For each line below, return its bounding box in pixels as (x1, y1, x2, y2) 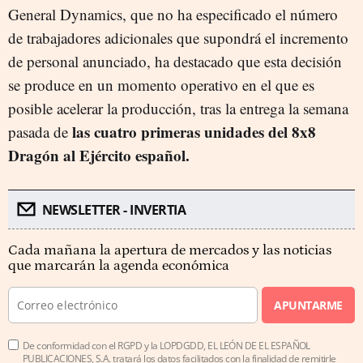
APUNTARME (274, 297, 343, 313)
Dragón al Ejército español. (8, 143, 190, 166)
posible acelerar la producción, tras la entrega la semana (8, 97, 348, 118)
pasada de (8, 121, 72, 142)
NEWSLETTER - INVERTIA (41, 200, 186, 219)
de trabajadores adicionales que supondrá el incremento (8, 27, 348, 48)
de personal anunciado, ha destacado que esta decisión (8, 50, 342, 71)
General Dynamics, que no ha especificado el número (8, 3, 338, 24)
